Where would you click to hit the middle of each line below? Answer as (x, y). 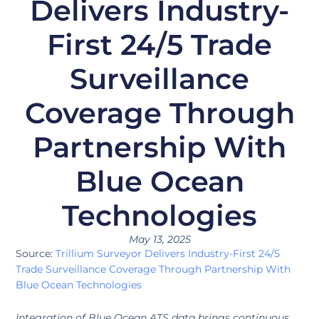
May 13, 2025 (159, 239)
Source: (35, 253)
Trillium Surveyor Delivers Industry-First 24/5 (167, 253)
